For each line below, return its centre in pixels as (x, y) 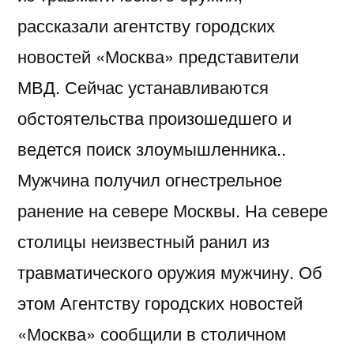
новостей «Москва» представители (158, 55)
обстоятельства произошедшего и (154, 117)
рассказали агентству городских (146, 24)
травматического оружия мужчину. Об (170, 271)
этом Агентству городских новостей (160, 302)
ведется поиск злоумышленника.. (152, 148)
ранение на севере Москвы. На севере (173, 209)
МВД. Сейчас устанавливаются (143, 86)
